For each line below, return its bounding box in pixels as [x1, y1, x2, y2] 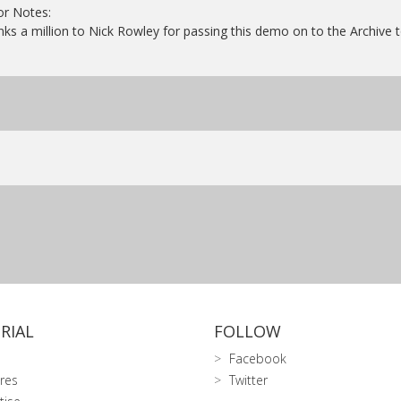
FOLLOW [214, 320, 281, 342]
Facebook [229, 349, 286, 367]
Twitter [229, 371, 268, 388]
